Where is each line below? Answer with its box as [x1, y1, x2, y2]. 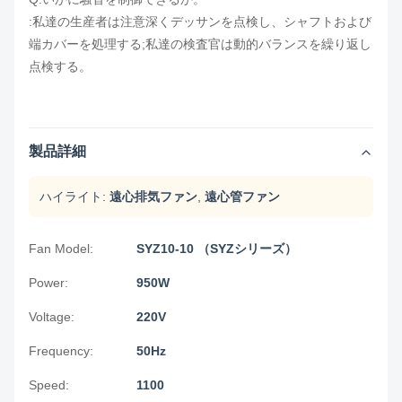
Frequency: [29, 344, 93, 358]
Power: [29, 275, 68, 290]
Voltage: [29, 310, 74, 324]
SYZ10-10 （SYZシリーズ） [136, 241, 297, 256]
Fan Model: [29, 241, 93, 256]
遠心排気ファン [109, 189, 197, 204]
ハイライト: [39, 189, 106, 204]
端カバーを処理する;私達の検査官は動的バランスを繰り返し [29, 37, 371, 51]
